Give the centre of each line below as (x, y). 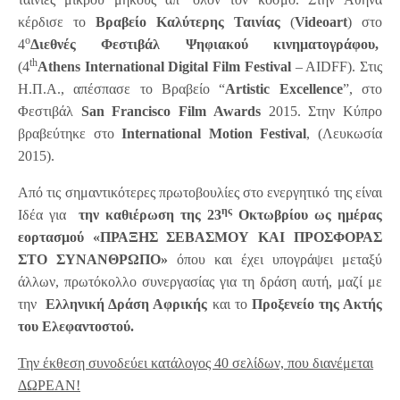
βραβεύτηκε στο (70, 134)
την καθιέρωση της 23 (150, 215)
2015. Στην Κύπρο (325, 112)
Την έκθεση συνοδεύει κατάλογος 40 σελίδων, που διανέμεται (196, 363)
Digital (188, 67)
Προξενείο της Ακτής (317, 304)
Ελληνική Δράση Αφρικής (127, 304)
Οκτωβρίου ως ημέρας (307, 215)
